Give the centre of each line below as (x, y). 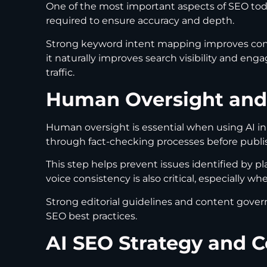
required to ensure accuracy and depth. (140, 21)
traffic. (60, 72)
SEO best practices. (91, 216)
